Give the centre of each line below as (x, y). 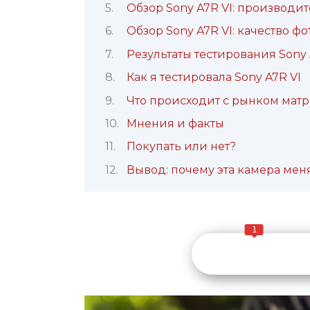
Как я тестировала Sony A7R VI (213, 77)
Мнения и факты (175, 123)
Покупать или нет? (181, 147)
